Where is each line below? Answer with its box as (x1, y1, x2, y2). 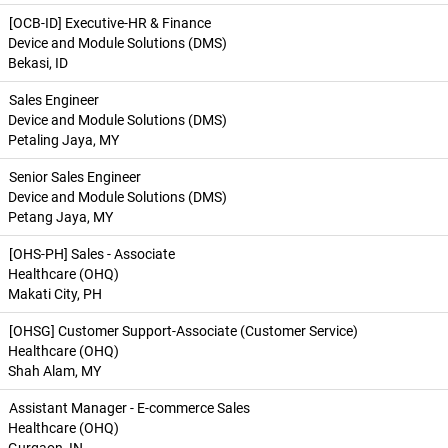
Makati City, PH (8, 286, 102, 302)
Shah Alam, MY (8, 363, 101, 379)
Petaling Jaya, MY (8, 132, 119, 148)
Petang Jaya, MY (8, 209, 113, 225)
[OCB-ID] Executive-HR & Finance (9, 15, 211, 31)
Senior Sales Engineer (9, 169, 141, 185)
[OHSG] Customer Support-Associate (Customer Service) (9, 323, 358, 339)
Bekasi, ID (8, 55, 68, 71)
